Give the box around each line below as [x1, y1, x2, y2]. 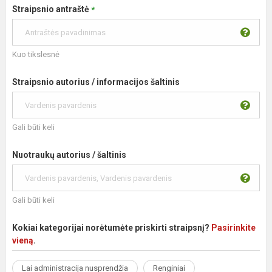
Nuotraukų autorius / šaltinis [12, 150, 126, 160]
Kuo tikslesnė [12, 50, 59, 59]
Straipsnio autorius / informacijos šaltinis [12, 77, 180, 87]
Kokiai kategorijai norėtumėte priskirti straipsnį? [12, 223, 211, 233]
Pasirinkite [211, 223, 256, 233]
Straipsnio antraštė [12, 4, 91, 14]
